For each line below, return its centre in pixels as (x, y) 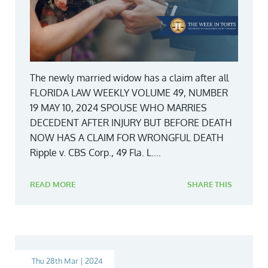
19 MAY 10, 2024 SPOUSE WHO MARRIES (118, 108)
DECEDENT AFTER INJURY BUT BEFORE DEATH (131, 123)
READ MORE (53, 185)
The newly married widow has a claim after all (129, 78)
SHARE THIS (210, 185)
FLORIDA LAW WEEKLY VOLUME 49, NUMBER (129, 93)
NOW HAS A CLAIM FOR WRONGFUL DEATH (127, 138)
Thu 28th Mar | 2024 (67, 261)
